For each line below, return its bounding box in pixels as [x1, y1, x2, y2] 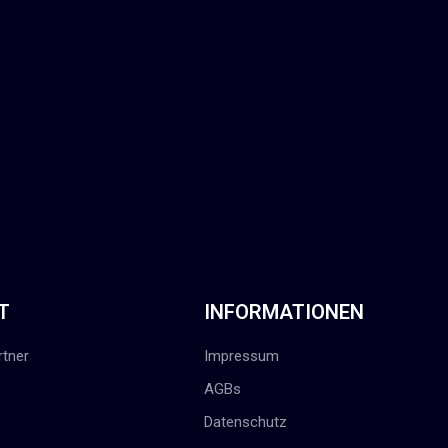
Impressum [204, 346, 279, 365]
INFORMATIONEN [204, 299, 364, 324]
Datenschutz [204, 412, 287, 431]
